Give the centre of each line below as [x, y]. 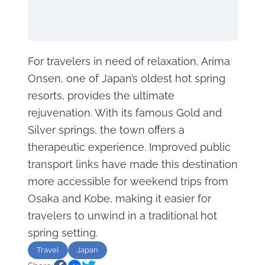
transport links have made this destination [132, 164]
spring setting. [62, 233]
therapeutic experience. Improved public [129, 147]
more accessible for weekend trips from [128, 181]
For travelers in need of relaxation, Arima [129, 61]
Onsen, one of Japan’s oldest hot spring [126, 78]
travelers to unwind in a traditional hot [122, 216]
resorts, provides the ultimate [101, 96]
